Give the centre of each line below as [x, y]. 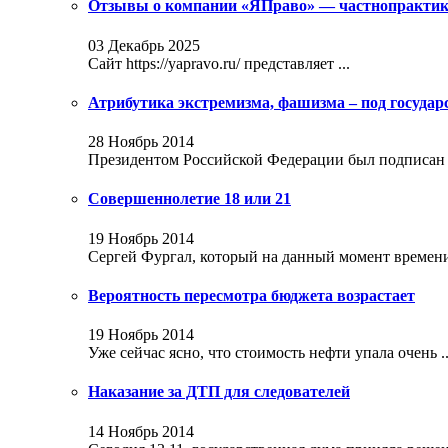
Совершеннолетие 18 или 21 [189, 199]
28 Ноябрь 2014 [141, 142]
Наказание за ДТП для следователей [219, 392]
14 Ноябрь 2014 [141, 431]
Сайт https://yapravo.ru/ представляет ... [219, 63]
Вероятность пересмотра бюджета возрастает [251, 295]
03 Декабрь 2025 [144, 45]
